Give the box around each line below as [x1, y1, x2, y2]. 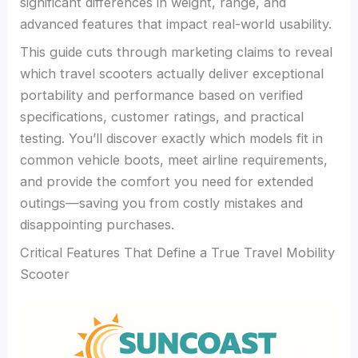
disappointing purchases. [20, 217, 175, 233]
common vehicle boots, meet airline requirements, [20, 152, 328, 169]
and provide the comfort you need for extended [20, 173, 314, 190]
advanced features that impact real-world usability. [20, 15, 332, 32]
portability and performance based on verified [20, 87, 304, 104]
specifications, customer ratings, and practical [20, 109, 304, 125]
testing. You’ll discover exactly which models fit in [20, 130, 324, 147]
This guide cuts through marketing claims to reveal [20, 44, 333, 61]
